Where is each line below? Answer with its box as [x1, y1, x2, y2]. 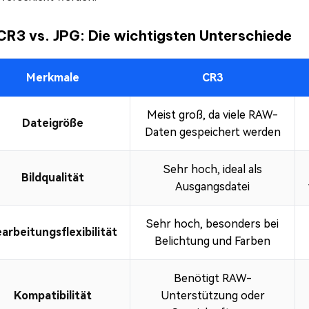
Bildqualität [21, 171, 84, 185]
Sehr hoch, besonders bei [146, 217, 279, 231]
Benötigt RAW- [173, 272, 252, 286]
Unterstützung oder [160, 289, 265, 303]
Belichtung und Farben [154, 235, 270, 248]
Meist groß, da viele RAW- [147, 108, 278, 122]
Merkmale [26, 71, 79, 85]
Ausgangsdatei [175, 180, 250, 194]
